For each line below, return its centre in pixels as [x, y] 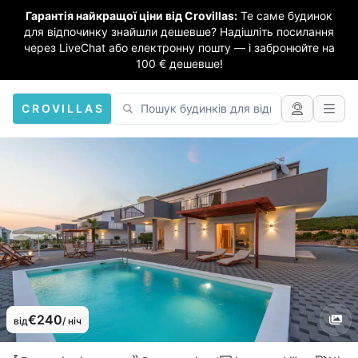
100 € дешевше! [179, 64]
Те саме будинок [286, 16]
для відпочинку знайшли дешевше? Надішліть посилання [179, 32]
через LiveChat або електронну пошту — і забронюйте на [179, 48]
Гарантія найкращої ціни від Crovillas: [131, 16]
